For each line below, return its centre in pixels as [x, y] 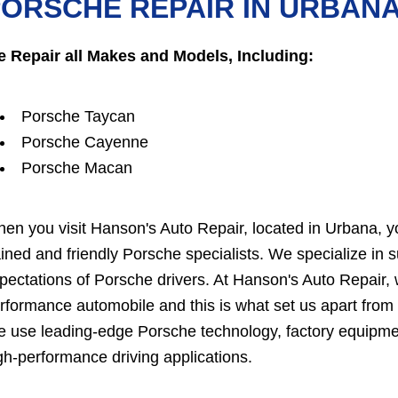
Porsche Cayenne [85, 143]
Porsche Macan [77, 168]
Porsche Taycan [78, 117]
